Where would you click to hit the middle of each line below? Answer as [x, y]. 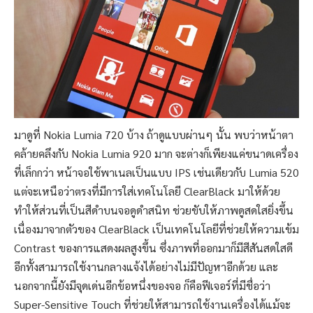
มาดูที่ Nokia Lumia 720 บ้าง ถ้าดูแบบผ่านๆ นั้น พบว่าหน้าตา [154, 134]
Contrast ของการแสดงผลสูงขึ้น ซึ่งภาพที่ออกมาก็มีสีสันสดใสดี [153, 247]
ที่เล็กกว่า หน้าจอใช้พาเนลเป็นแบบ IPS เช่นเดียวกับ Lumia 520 [156, 172]
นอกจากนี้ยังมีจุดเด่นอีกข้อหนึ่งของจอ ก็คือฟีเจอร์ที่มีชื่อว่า [142, 285]
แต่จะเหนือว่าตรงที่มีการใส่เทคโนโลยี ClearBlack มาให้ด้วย [147, 191]
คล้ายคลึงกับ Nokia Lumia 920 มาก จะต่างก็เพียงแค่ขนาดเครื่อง [156, 153]
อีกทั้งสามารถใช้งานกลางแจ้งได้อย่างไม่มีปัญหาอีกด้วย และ [146, 266]
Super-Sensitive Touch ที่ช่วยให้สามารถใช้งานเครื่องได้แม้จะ [152, 304]
